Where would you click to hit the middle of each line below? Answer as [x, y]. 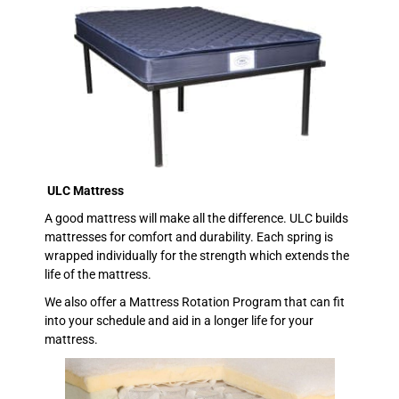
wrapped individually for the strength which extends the [197, 255]
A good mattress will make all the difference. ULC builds [196, 218]
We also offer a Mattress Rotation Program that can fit [195, 301]
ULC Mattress [85, 190]
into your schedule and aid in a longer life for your [179, 320]
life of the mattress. [98, 274]
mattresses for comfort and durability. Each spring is [189, 236]
